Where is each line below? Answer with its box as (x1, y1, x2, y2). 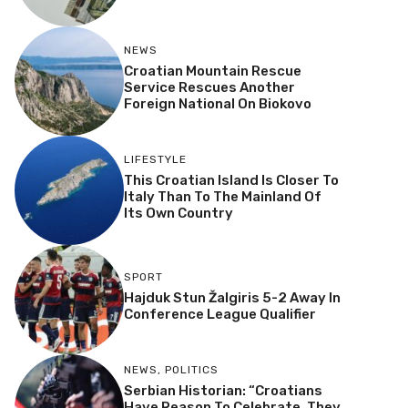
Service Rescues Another (123, 79, 295, 97)
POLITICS (164, 363, 219, 377)
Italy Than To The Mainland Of (123, 189, 321, 206)
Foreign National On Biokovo (123, 96, 311, 113)
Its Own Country (123, 205, 233, 222)
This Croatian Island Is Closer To (123, 172, 339, 189)
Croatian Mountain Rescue (123, 63, 301, 80)
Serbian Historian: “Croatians (123, 382, 322, 400)
